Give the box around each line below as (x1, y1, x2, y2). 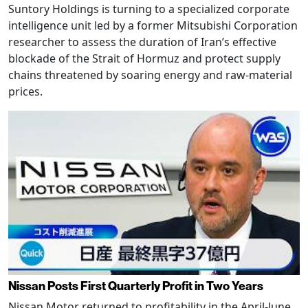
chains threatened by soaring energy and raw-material (8, 67, 292, 83)
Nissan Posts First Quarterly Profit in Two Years (8, 277, 263, 294)
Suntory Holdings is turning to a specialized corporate (8, 1, 289, 17)
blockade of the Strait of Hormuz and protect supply (8, 51, 280, 67)
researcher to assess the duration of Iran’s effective (8, 34, 276, 50)
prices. (8, 84, 43, 100)
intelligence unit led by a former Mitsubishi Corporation (8, 18, 298, 34)
